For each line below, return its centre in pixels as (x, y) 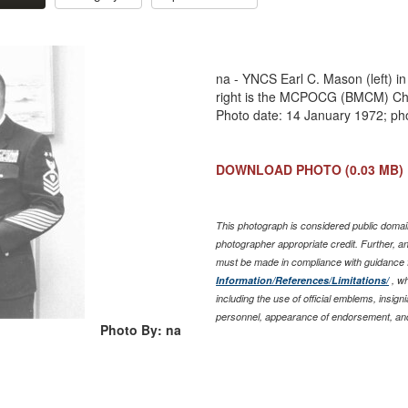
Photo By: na (140, 330)
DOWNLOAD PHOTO (279, 170)
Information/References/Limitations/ (303, 280)
